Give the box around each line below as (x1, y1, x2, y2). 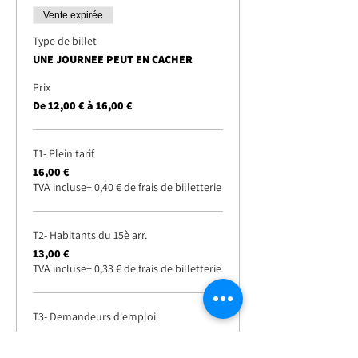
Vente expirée (43, 10, 103, 21)
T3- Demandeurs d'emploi (33, 309, 156, 324)
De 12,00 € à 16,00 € (33, 98, 133, 113)
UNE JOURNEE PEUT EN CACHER (33, 52, 193, 66)
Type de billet (33, 34, 97, 48)
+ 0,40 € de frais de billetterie (86, 180, 221, 194)
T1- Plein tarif (33, 146, 94, 161)
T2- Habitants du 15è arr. (33, 228, 147, 242)
